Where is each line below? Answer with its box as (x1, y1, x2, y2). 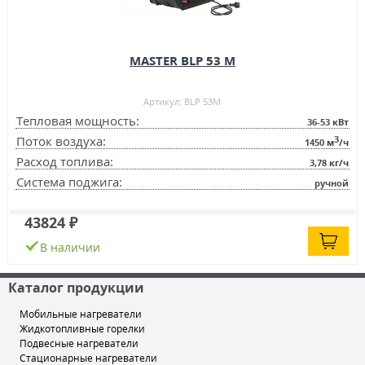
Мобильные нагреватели (20, 307, 142, 322)
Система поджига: (15, 174, 122, 191)
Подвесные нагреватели (20, 336, 139, 351)
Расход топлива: (15, 153, 113, 170)
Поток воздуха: (15, 133, 106, 150)
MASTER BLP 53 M (129, 52, 235, 69)
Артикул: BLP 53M (143, 95, 222, 108)
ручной (314, 177, 350, 190)
